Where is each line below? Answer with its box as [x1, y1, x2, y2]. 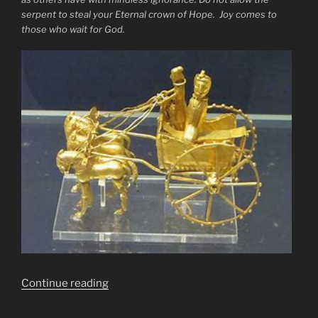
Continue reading [21, 276, 109, 290]
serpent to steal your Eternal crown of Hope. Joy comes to [21, 8, 277, 20]
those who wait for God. [21, 23, 125, 35]
